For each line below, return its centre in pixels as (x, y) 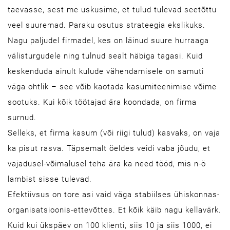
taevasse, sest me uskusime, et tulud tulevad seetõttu (112, 10)
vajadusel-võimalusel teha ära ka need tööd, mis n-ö (107, 164)
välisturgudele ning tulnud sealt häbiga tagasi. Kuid (105, 56)
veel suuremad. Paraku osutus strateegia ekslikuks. (107, 25)
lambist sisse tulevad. (50, 179)
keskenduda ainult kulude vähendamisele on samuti (106, 71)
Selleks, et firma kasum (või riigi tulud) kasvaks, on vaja (114, 133)
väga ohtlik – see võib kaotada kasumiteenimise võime (112, 87)
